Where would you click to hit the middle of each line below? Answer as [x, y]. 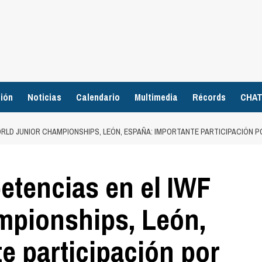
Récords [209, 97]
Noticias [44, 97]
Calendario [98, 97]
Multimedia [156, 97]
